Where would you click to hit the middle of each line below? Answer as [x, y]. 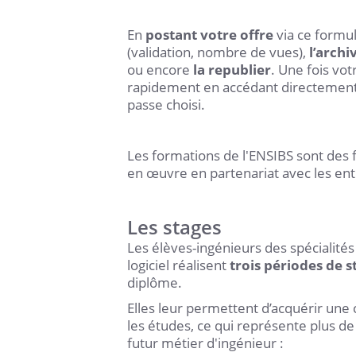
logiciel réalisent [178, 265]
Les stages [174, 227]
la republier [232, 70]
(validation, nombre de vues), [218, 52]
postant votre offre [209, 35]
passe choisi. [168, 104]
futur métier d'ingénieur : [205, 343]
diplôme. [155, 282]
